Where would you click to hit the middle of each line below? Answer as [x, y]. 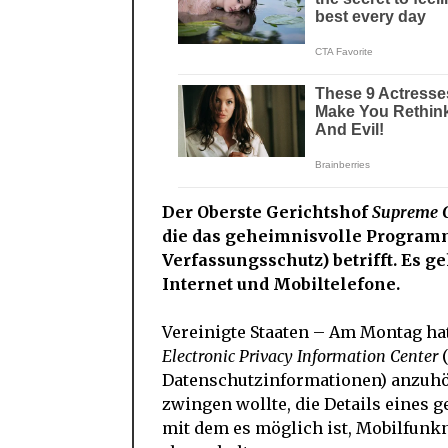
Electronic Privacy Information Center [300, 356]
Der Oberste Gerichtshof [267, 212]
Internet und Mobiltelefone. [281, 284]
